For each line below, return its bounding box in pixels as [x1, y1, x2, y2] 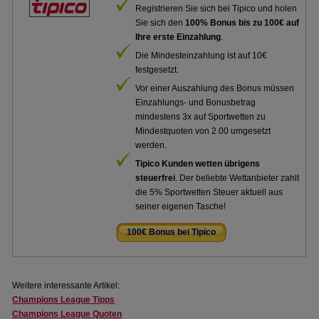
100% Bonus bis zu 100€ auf [185, 18, 300, 28]
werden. [135, 140, 167, 150]
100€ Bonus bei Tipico [127, 227, 216, 237]
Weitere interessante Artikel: [12, 281, 120, 291]
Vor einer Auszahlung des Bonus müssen [135, 83, 295, 93]
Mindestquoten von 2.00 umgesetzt [135, 126, 271, 136]
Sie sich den [135, 18, 186, 28]
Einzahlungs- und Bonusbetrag [135, 98, 256, 108]
